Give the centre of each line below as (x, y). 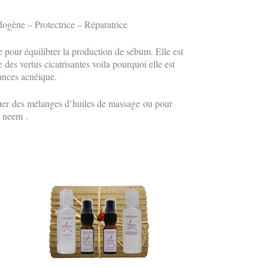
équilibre (41, 51)
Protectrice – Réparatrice (81, 25)
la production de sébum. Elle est (122, 51)
